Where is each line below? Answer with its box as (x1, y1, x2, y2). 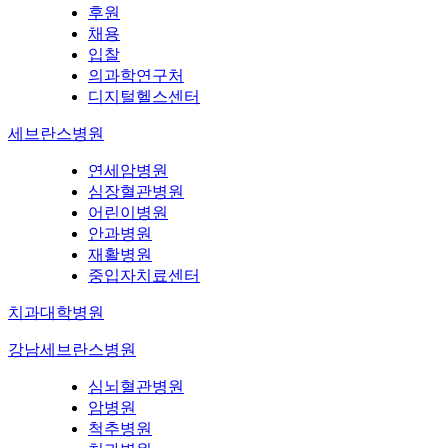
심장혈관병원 (88, 183, 184, 201)
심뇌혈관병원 (88, 378, 184, 396)
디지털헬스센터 (88, 88, 200, 106)
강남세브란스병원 (8, 341, 136, 359)
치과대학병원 (8, 304, 104, 322)
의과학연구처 (88, 67, 184, 85)
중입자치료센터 (88, 267, 200, 285)
